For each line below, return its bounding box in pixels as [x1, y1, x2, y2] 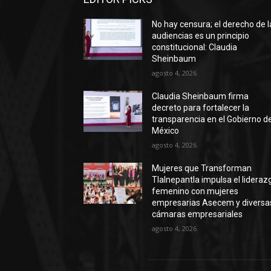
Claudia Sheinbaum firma [152, 91, 249, 102]
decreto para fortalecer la [152, 103, 250, 113]
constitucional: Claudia [152, 42, 238, 53]
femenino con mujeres [152, 186, 239, 197]
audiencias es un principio [152, 31, 250, 41]
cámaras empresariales [152, 209, 243, 220]
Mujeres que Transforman [152, 163, 252, 174]
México [152, 126, 180, 136]
